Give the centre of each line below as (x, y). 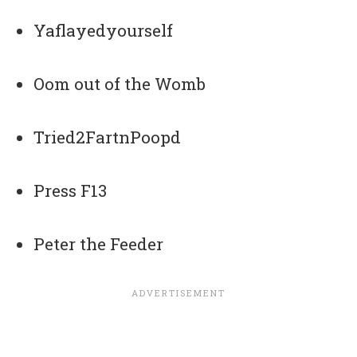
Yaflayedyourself (104, 31)
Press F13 (71, 191)
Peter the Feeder (99, 244)
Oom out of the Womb (120, 84)
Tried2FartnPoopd (108, 137)
